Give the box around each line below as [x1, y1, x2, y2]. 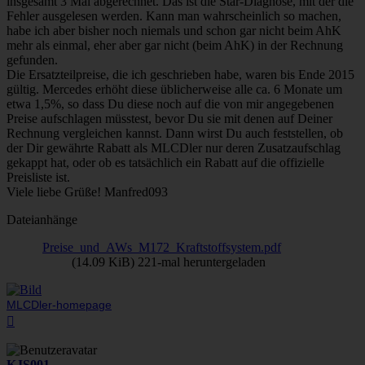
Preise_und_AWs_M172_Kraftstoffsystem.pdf [42, 240, 281, 254]
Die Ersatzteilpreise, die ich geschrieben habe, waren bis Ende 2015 [7, 67, 354, 81]
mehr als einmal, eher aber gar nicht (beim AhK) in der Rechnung [7, 37, 343, 52]
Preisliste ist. [7, 169, 70, 184]
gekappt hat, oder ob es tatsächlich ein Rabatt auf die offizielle [7, 155, 324, 169]
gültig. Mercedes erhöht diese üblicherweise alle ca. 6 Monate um [7, 81, 342, 96]
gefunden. [7, 52, 58, 67]
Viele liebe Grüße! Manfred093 [7, 184, 168, 199]
